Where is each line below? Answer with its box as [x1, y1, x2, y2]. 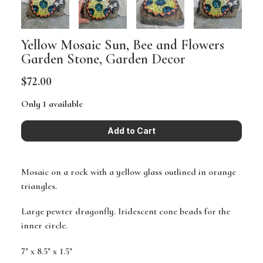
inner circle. [21, 220, 68, 232]
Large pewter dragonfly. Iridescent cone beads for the [21, 205, 230, 218]
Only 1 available [21, 98, 83, 110]
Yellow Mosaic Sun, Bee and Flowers [21, 36, 224, 54]
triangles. [21, 180, 57, 193]
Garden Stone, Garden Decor [21, 50, 186, 68]
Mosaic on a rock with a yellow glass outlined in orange [21, 166, 236, 178]
